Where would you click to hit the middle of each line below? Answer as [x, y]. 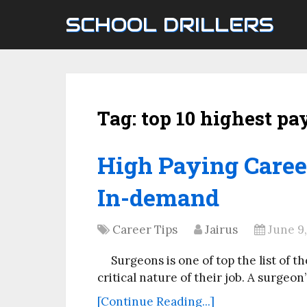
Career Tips [145, 230]
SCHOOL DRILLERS [170, 25]
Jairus [221, 230]
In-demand [158, 197]
